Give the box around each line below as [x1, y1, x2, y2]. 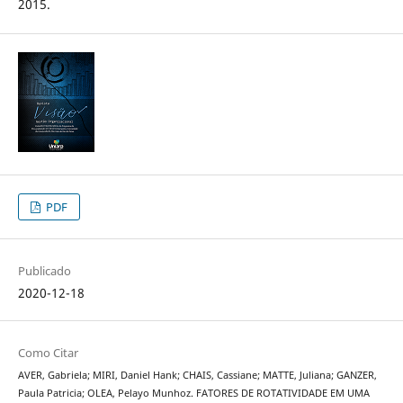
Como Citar [17, 344, 78, 361]
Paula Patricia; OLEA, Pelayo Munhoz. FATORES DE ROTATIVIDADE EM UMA [17, 386, 370, 399]
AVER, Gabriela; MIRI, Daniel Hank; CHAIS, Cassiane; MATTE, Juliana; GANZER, [17, 368, 377, 381]
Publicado [17, 262, 71, 279]
